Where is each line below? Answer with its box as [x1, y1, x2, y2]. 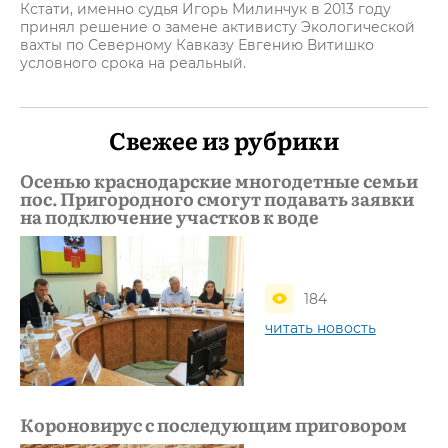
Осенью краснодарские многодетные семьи [20, 167, 418, 194]
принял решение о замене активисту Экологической [20, 18, 415, 36]
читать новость [264, 319, 376, 338]
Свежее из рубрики [109, 122, 339, 157]
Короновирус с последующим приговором [20, 410, 407, 438]
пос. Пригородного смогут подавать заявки [20, 185, 414, 212]
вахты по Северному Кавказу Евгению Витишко [20, 36, 374, 54]
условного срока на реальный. [20, 54, 246, 72]
